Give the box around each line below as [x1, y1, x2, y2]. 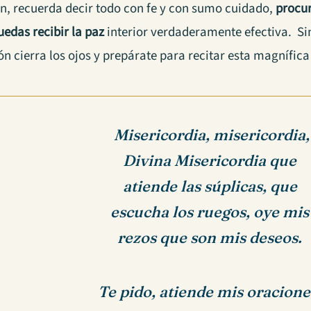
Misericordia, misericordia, [110, 126, 310, 145]
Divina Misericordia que [123, 151, 297, 170]
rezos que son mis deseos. [117, 228, 303, 247]
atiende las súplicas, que [122, 176, 297, 196]
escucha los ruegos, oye [110, 202, 283, 221]
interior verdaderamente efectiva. [107, 23, 295, 42]
